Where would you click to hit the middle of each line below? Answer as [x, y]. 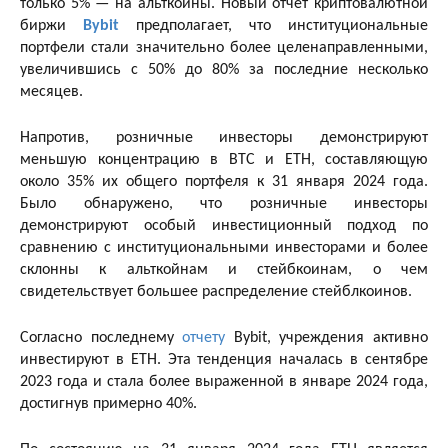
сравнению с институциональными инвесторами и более [224, 247]
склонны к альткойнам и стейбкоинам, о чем [224, 269]
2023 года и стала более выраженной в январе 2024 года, [224, 381]
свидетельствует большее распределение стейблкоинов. [216, 291]
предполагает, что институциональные [273, 25]
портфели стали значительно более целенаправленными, [224, 47]
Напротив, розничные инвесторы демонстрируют [224, 137]
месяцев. [51, 91]
